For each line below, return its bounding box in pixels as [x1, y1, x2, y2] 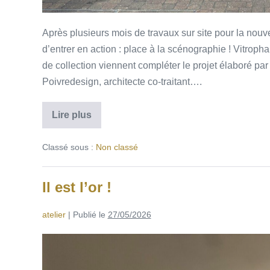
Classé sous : [42, 142, 93, 152]
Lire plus [51, 109, 92, 120]
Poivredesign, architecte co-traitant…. [42, 76, 202, 87]
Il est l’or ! [42, 178, 111, 195]
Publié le [72, 209, 105, 219]
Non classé [95, 142, 138, 152]
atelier [42, 209, 66, 219]
